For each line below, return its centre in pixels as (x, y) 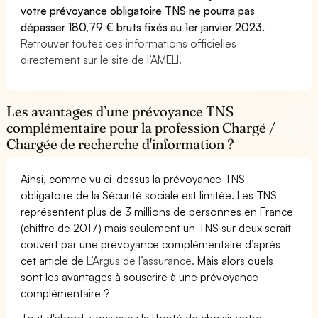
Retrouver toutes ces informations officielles (129, 43)
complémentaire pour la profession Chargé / (141, 127)
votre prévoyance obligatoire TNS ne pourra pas (138, 10)
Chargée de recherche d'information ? (121, 144)
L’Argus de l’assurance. (141, 260)
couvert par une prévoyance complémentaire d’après (151, 244)
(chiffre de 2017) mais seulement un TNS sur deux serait (156, 227)
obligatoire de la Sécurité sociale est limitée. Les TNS (149, 195)
